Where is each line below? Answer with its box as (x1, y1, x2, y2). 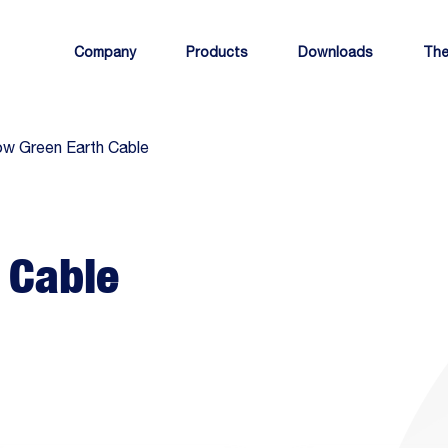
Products (186, 44, 248, 60)
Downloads (298, 44, 373, 60)
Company (74, 44, 136, 60)
